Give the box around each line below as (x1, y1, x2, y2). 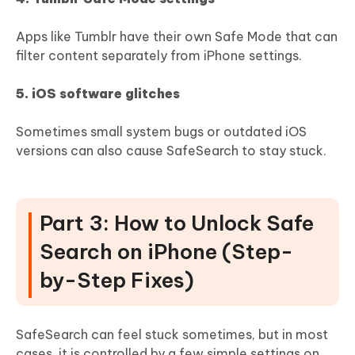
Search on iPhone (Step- (40, 238, 293, 265)
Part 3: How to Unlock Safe (40, 209, 314, 236)
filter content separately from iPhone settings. (16, 47, 302, 63)
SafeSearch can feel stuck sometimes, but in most (16, 326, 328, 342)
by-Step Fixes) (40, 266, 194, 293)
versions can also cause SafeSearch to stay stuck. (16, 142, 326, 158)
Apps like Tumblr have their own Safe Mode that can (16, 28, 338, 44)
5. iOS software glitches (16, 85, 180, 101)
